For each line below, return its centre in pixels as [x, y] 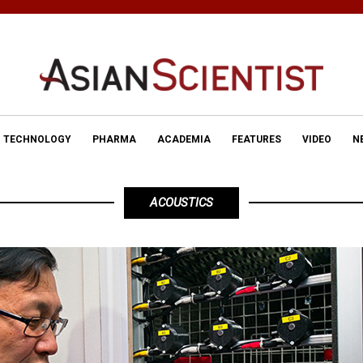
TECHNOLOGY [37, 140]
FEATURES [256, 140]
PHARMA [114, 140]
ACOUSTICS [181, 203]
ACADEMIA [184, 140]
